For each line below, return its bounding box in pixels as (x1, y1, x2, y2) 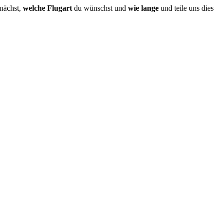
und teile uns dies (159, 3, 214, 12)
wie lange (128, 3, 159, 12)
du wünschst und (72, 3, 128, 12)
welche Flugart (23, 3, 72, 12)
